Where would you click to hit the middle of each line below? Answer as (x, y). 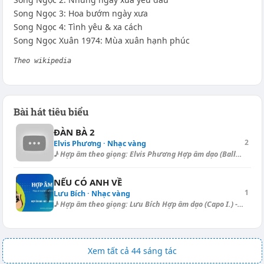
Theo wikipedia (42, 61)
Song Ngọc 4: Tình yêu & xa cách (78, 27)
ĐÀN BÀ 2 (74, 132)
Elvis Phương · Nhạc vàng (100, 143)
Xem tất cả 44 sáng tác (132, 251)
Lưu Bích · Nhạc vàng (92, 194)
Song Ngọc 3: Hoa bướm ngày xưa (80, 13)
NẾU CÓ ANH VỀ (88, 182)
